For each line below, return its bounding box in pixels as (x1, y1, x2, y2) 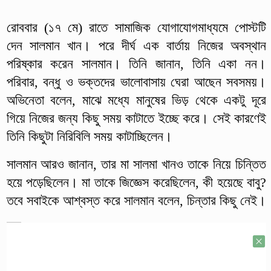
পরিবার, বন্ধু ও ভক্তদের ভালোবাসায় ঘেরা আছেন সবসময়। (6, 74, 266, 90)
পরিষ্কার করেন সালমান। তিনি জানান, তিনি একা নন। (6, 56, 266, 71)
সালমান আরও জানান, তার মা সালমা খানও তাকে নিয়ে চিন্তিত (6, 156, 266, 172)
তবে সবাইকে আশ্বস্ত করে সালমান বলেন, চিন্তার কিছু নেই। (6, 192, 266, 208)
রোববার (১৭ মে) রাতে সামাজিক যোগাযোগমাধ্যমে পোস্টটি (6, 19, 266, 35)
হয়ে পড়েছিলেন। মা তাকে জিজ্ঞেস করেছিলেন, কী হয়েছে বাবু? (6, 174, 266, 190)
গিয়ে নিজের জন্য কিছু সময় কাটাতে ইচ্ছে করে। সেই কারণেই (6, 110, 266, 126)
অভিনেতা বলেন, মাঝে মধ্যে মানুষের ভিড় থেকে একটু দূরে (6, 92, 266, 108)
